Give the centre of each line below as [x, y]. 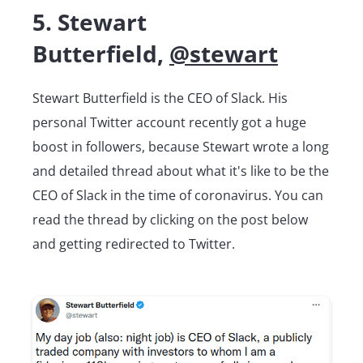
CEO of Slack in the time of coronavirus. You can [178, 196]
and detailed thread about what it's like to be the [181, 171]
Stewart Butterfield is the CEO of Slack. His [160, 98]
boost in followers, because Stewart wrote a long [181, 147]
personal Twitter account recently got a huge [169, 123]
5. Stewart [90, 22]
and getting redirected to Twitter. [134, 244]
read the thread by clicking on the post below [170, 220]
